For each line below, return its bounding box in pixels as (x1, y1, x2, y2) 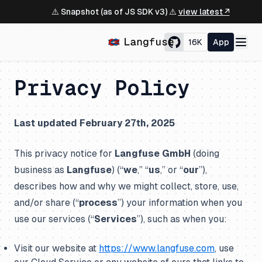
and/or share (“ (14, 197, 79, 208)
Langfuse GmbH (115, 148, 191, 159)
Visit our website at (14, 243, 99, 254)
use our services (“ (14, 213, 94, 225)
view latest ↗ (178, 6, 230, 16)
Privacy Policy (14, 76, 190, 100)
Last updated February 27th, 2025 (14, 118, 175, 129)
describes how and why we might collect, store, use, (14, 181, 239, 192)
